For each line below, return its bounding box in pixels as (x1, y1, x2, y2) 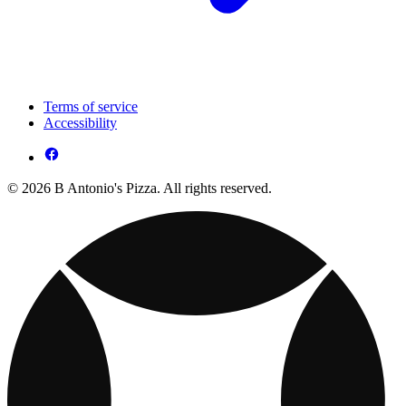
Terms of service (43, 99, 138, 115)
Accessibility (43, 115, 117, 131)
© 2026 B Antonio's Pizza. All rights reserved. (7, 180, 272, 197)
